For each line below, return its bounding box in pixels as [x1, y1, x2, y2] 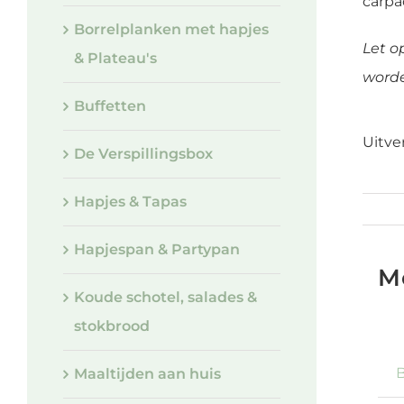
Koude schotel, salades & [74, 289, 257, 307]
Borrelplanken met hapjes [74, 21, 269, 39]
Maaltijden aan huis [74, 365, 221, 383]
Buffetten [74, 97, 146, 115]
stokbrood [74, 317, 150, 335]
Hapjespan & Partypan [74, 241, 240, 259]
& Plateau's [74, 50, 157, 68]
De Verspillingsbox [74, 145, 213, 163]
